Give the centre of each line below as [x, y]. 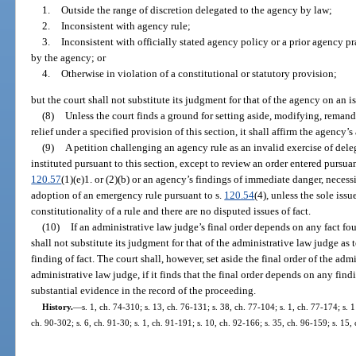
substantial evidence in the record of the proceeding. [144, 291]
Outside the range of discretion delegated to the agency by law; [196, 10]
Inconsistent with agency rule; [126, 25]
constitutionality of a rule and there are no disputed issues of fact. [171, 211]
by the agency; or [69, 57]
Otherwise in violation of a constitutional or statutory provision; [199, 73]
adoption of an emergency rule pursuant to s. [128, 195]
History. [57, 307]
